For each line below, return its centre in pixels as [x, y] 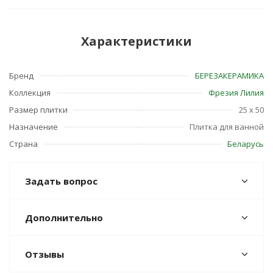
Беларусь [246, 144]
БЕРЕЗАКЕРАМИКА [229, 76]
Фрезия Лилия [236, 93]
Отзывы [44, 254]
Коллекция [30, 93]
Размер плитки [38, 110]
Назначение [34, 127]
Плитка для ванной [227, 127]
